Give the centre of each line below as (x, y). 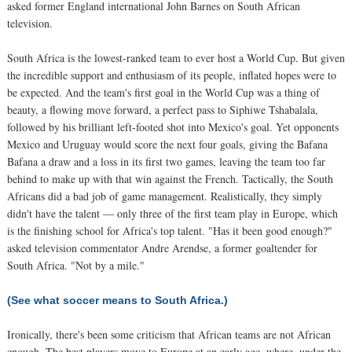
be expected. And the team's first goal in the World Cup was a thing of (163, 92)
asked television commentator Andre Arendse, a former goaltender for (162, 247)
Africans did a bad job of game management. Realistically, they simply (165, 196)
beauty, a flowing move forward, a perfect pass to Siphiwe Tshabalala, (163, 109)
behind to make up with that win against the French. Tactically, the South (170, 178)
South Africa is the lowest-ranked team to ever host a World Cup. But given (176, 57)
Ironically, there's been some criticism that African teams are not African (169, 334)
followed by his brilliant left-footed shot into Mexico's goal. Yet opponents (173, 126)
